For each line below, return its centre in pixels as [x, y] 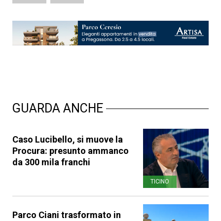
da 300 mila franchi [51, 162]
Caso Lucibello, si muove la [68, 139]
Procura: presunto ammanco [71, 150]
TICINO [160, 181]
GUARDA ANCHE [59, 108]
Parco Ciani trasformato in [67, 215]
